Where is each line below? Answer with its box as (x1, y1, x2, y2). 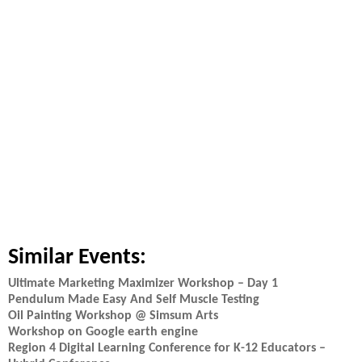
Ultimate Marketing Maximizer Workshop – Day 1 (8, 277, 278, 290)
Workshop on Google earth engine (8, 326, 198, 339)
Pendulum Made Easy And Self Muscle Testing (8, 293, 259, 306)
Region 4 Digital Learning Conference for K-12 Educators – (8, 342, 326, 355)
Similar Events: (8, 246, 146, 269)
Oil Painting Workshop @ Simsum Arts (8, 309, 218, 322)
